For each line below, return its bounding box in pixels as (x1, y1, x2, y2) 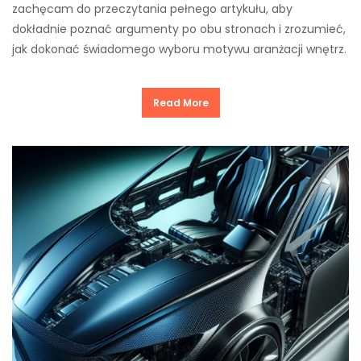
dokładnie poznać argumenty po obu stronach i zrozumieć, (12, 21, 346, 38)
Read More (152, 96, 209, 110)
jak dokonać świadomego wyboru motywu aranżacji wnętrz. (12, 41, 346, 58)
